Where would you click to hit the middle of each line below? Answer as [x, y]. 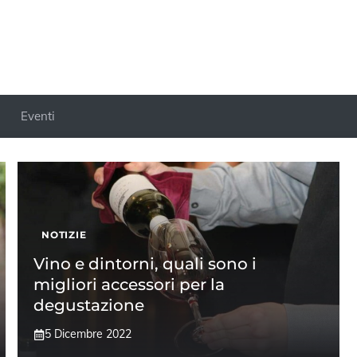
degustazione [89, 306]
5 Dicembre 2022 [88, 334]
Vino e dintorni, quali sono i [145, 264]
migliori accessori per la [129, 285]
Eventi [38, 116]
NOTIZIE [64, 235]
